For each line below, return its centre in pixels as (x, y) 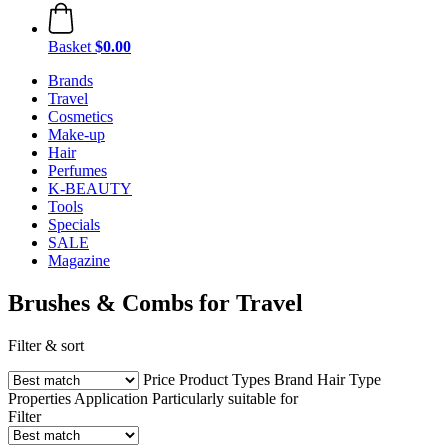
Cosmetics (80, 116)
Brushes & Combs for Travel (155, 302)
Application (113, 398)
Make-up (76, 134)
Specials (74, 224)
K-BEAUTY (90, 188)
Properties (41, 398)
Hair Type (349, 379)
